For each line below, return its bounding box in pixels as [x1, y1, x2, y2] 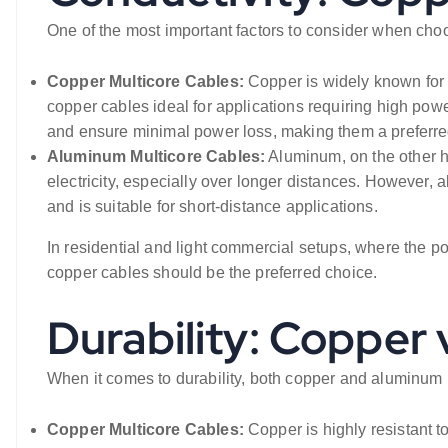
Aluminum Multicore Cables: [47, 148, 266, 165]
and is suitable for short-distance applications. [47, 198, 378, 215]
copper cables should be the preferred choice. [47, 264, 378, 281]
